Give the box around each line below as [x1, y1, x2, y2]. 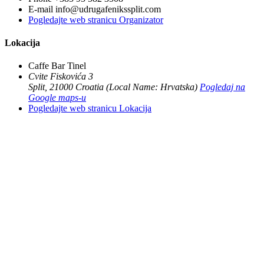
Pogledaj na [200, 82, 245, 93]
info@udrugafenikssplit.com [55, 4, 161, 14]
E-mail [28, 4, 55, 14]
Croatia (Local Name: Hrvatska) [75, 82, 197, 93]
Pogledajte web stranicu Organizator [28, 14, 163, 25]
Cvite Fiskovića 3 [28, 71, 93, 82]
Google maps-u [28, 93, 86, 103]
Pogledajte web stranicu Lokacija [28, 103, 151, 114]
